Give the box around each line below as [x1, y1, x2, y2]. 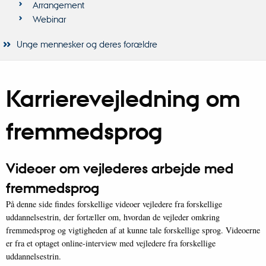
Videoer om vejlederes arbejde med [6, 159, 233, 177]
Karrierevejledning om [6, 84, 240, 113]
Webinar [33, 13, 66, 25]
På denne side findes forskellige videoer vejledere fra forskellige [6, 198, 222, 210]
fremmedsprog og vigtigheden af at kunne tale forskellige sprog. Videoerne [6, 224, 260, 236]
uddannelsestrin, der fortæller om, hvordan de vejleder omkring [6, 211, 220, 223]
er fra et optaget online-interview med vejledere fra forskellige [6, 237, 216, 249]
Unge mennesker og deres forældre [16, 37, 157, 49]
